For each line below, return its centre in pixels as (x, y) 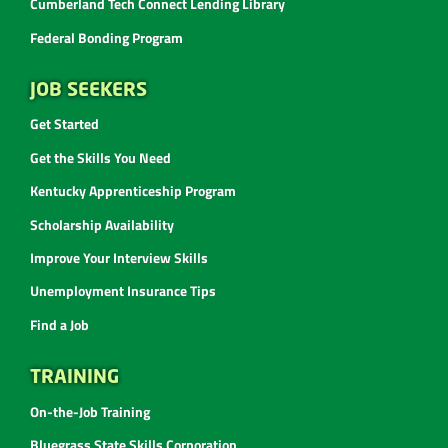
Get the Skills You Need (100, 157)
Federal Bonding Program (106, 37)
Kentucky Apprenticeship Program (133, 191)
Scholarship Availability (102, 224)
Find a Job (59, 324)
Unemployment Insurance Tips (123, 291)
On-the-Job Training (90, 411)
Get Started (64, 124)
